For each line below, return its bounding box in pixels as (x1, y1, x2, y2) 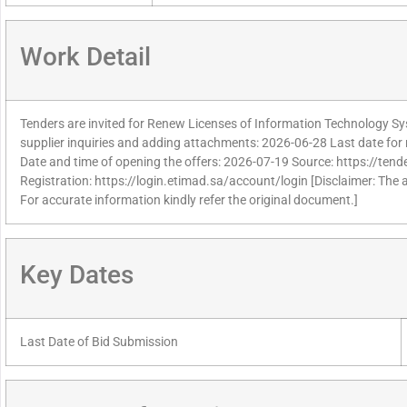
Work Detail (20, 42, 151, 73)
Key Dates (20, 260, 134, 291)
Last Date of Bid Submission (20, 334, 178, 351)
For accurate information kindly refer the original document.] (20, 193, 358, 209)
